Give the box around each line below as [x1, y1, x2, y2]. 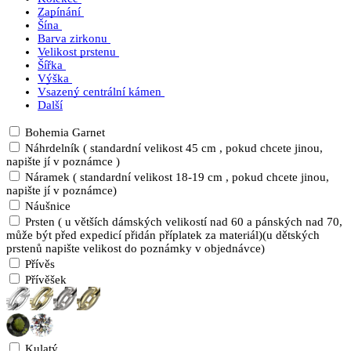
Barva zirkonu [38, 32, 107, 45]
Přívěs [25, 258, 55, 271]
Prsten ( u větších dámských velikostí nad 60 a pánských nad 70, [25, 215, 342, 229]
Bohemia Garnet [25, 126, 105, 139]
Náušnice [25, 200, 71, 213]
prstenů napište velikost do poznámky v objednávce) [6, 242, 265, 255]
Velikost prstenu [38, 45, 116, 59]
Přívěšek [25, 273, 67, 287]
